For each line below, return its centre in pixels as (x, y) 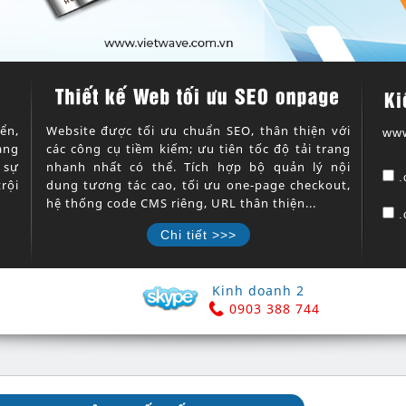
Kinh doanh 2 (258, 291)
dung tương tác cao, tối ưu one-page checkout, (198, 185)
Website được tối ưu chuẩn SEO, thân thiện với (198, 131)
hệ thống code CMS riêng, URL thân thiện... (181, 203)
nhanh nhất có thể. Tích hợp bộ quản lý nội (198, 167)
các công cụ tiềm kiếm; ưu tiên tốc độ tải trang (198, 149)
